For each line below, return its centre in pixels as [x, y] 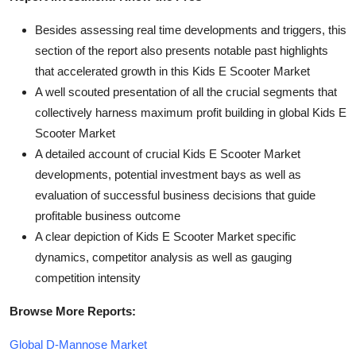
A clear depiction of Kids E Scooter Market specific [166, 236]
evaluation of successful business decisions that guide [175, 195]
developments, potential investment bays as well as [168, 174]
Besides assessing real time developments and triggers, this [191, 29]
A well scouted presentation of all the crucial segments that [186, 91]
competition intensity [88, 277]
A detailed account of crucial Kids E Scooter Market [168, 153]
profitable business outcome [108, 215]
